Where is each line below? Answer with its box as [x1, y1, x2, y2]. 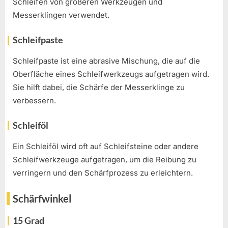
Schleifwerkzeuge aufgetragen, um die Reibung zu [13, 154, 196, 164]
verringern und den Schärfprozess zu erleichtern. [13, 167, 193, 178]
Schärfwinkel [13, 192, 71, 205]
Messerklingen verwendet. [13, 10, 109, 20]
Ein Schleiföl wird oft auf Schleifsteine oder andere [13, 141, 198, 151]
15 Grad [13, 215, 44, 226]
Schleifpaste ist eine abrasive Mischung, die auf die [13, 55, 200, 66]
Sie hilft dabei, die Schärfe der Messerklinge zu [13, 82, 185, 92]
